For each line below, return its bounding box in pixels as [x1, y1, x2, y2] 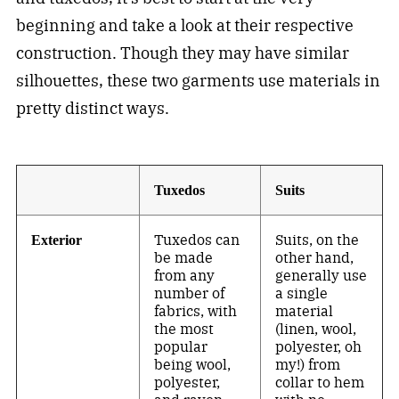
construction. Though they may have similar [15, 43, 349, 64]
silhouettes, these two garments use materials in [15, 70, 380, 92]
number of [154, 283, 225, 303]
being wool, [154, 354, 232, 374]
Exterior [31, 232, 83, 248]
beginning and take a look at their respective [15, 15, 354, 37]
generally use [275, 265, 368, 285]
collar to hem [275, 372, 365, 392]
